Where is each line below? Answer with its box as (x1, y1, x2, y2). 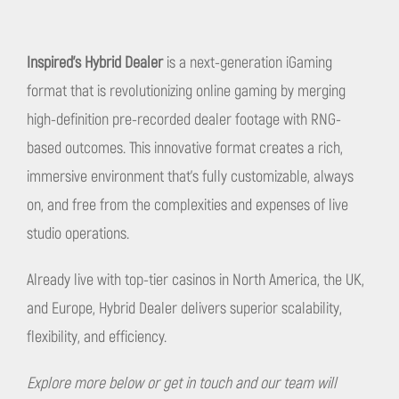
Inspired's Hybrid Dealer (26, 53, 167, 74)
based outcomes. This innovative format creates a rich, (26, 138, 343, 159)
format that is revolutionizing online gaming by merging (26, 81, 346, 102)
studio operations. (26, 224, 129, 245)
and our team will (234, 373, 337, 395)
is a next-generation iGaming (166, 53, 332, 74)
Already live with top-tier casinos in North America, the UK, (26, 270, 364, 291)
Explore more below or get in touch (26, 373, 235, 395)
